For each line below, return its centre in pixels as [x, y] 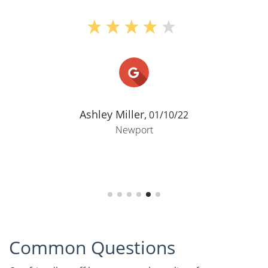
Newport [134, 130]
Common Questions [92, 248]
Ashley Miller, [113, 115]
